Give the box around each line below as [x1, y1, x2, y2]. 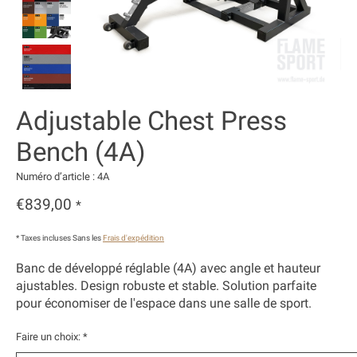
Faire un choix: [16, 331, 83, 343]
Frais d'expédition [103, 233, 164, 243]
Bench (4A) [16, 135, 145, 167]
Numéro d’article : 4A [16, 170, 109, 182]
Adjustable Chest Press [16, 104, 287, 136]
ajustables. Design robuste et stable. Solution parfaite [16, 278, 316, 294]
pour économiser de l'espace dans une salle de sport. [16, 296, 312, 312]
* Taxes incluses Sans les [16, 233, 103, 243]
